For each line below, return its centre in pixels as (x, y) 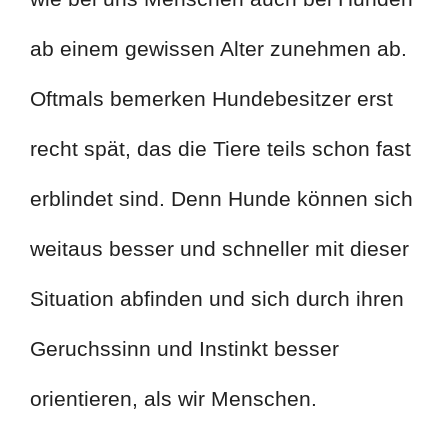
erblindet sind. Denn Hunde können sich (221, 199)
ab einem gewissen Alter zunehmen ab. (218, 49)
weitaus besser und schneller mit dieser (219, 249)
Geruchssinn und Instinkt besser (184, 349)
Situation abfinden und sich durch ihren (217, 299)
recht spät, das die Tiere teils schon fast (220, 149)
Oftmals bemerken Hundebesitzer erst (211, 99)
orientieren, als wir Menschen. (173, 399)
